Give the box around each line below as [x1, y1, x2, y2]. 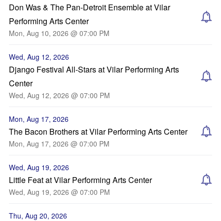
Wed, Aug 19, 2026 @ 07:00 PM [9, 187, 110, 197]
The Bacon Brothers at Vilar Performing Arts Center [9, 126, 187, 137]
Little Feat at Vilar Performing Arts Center [9, 174, 152, 185]
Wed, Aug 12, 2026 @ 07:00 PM [9, 90, 110, 100]
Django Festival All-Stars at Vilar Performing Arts [9, 64, 179, 75]
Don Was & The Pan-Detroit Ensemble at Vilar [9, 1, 170, 13]
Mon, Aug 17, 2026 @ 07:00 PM [9, 139, 110, 148]
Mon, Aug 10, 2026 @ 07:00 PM [9, 28, 110, 38]
